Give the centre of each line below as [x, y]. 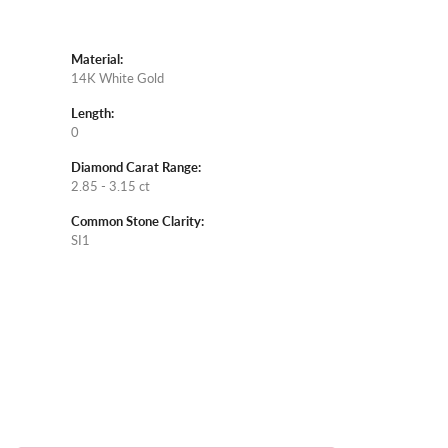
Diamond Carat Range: [136, 167]
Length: [92, 113]
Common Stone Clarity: [137, 221]
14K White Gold [117, 78]
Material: [97, 59]
